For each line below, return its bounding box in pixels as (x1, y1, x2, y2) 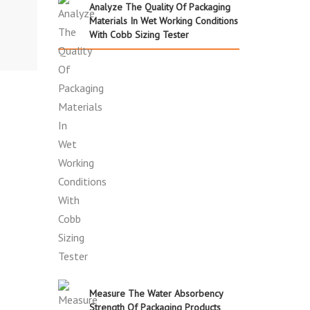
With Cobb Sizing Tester (89, 28, 189, 41)
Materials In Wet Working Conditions (89, 14, 238, 27)
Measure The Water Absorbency (89, 286, 223, 300)
